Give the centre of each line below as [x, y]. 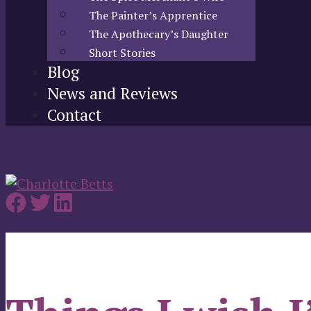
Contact [74, 115]
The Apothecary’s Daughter [159, 34]
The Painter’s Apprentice [153, 15]
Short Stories [122, 53]
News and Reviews [112, 93]
